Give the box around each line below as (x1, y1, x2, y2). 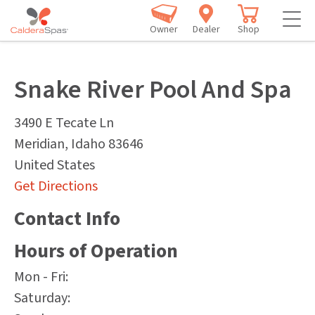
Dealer (192, 22, 220, 37)
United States (14, 155, 95, 175)
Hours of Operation (14, 237, 178, 265)
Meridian (14, 134, 65, 154)
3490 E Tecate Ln (14, 113, 114, 133)
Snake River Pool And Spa (14, 72, 292, 108)
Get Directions (14, 176, 98, 196)
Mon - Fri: (14, 267, 68, 287)
